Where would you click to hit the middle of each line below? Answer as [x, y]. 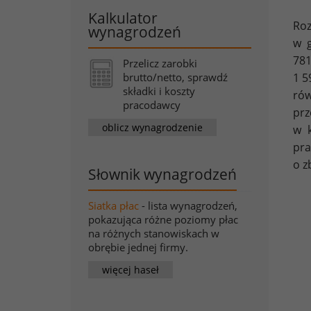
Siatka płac [114, 205]
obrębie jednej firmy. [138, 247]
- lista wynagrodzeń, [190, 205]
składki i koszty [159, 91]
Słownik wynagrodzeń [162, 174]
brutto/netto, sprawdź [175, 77]
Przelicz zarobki [160, 63]
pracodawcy [152, 105]
